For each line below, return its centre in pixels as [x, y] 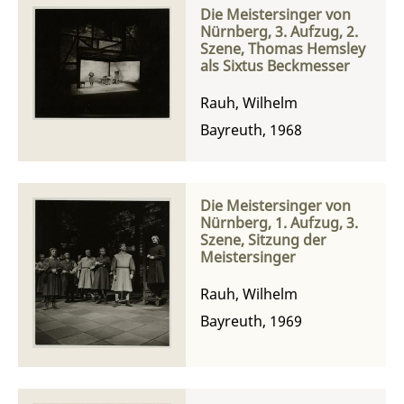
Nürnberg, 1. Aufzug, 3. [279, 222]
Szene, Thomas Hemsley [283, 48]
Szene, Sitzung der [263, 239]
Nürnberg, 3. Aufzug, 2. [279, 31]
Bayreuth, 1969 [251, 321]
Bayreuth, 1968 [251, 129]
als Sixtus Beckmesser [275, 65]
